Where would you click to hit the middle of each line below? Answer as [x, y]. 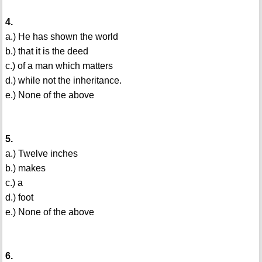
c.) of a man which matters [59, 66]
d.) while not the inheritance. [63, 81]
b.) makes [25, 168]
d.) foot [19, 198]
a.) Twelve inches [41, 154]
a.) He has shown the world [61, 37]
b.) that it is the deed [46, 51]
